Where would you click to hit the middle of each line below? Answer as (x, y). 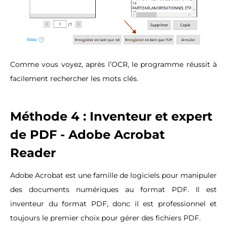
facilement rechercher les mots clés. (75, 78)
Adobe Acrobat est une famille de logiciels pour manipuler (113, 175)
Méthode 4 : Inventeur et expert (111, 116)
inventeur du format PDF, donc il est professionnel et (113, 203)
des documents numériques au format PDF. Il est (113, 189)
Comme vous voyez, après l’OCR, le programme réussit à (113, 64)
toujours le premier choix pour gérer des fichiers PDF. (106, 218)
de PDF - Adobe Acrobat (87, 134)
